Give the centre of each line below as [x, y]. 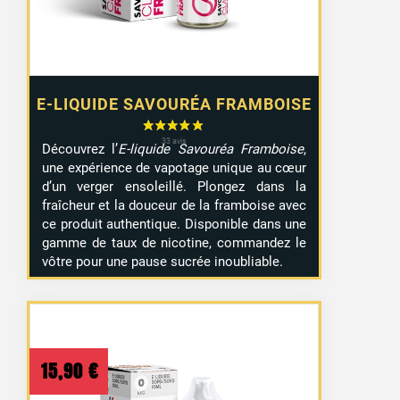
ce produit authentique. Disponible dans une [175, 225]
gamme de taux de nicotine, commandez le [175, 243]
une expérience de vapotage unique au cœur [175, 168]
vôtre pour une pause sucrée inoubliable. [163, 262]
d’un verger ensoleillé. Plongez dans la [175, 187]
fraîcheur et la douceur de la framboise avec [175, 206]
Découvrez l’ [80, 150]
